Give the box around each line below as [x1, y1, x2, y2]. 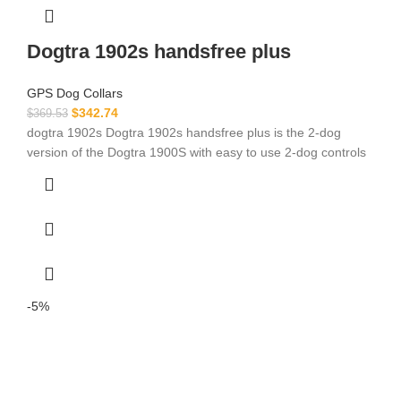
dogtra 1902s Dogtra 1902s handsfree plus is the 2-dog [27, 124, 341, 140]
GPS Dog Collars [27, 85, 123, 100]
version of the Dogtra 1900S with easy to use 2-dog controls [27, 144, 366, 159]
